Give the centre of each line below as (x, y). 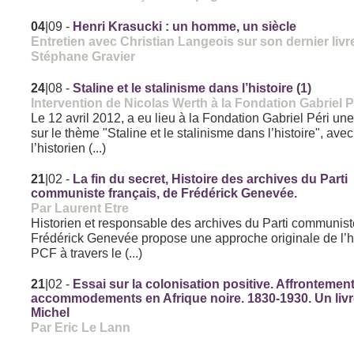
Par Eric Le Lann (81, 328)
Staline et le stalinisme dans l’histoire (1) (192, 88)
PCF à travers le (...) (87, 253)
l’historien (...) (69, 148)
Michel (51, 313)
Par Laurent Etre (80, 208)
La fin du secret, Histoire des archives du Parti (211, 179)
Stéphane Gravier (83, 56)
